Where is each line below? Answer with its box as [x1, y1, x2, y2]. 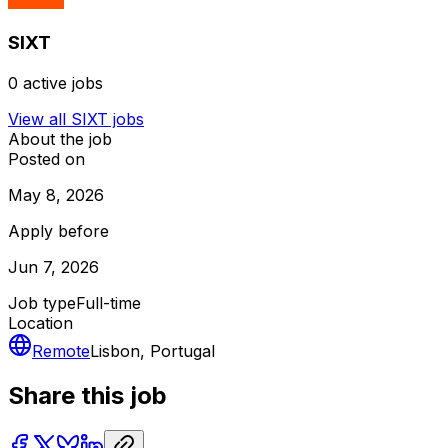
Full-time [76, 293, 141, 314]
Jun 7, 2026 [8, 257, 99, 278]
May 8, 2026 [8, 185, 104, 206]
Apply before [8, 221, 109, 242]
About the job [8, 129, 112, 150]
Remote [32, 341, 90, 362]
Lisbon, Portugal [90, 341, 215, 362]
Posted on [8, 149, 85, 170]
